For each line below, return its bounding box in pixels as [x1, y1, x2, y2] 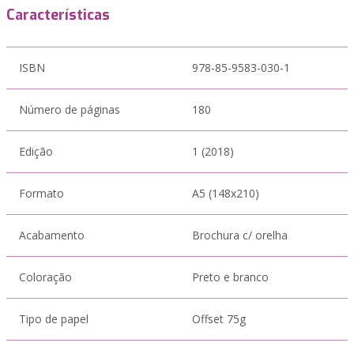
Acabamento [19, 228, 85, 243]
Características [6, 6, 110, 24]
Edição [19, 144, 53, 159]
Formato [19, 186, 64, 201]
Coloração [19, 269, 72, 284]
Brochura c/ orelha [192, 228, 288, 243]
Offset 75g [192, 311, 246, 326]
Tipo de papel [19, 311, 88, 326]
